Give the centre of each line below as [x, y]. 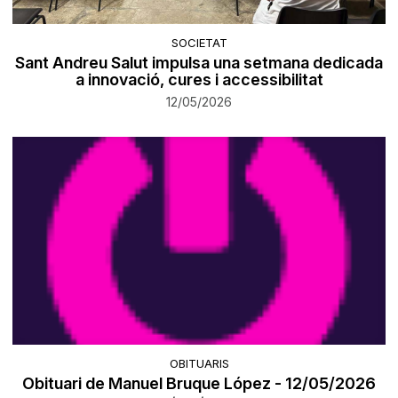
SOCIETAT [199, 42]
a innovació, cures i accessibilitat [199, 79]
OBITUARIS [199, 364]
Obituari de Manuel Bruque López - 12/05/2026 [199, 384]
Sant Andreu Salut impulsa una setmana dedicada [199, 62]
